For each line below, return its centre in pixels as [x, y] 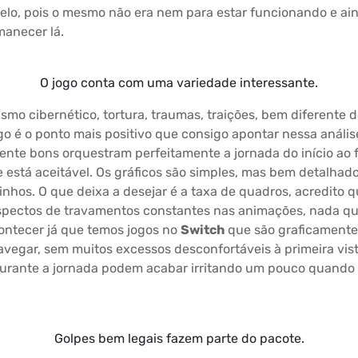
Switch [203, 230]
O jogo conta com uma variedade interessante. [179, 83]
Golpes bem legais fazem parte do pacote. [179, 338]
